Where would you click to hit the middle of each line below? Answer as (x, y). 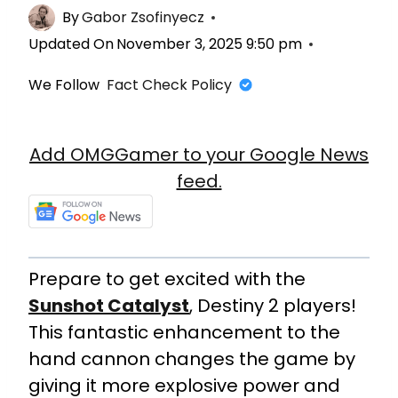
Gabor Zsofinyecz (143, 17)
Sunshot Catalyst (109, 306)
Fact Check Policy (169, 84)
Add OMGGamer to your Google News (199, 154)
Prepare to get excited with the (167, 279)
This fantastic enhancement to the (184, 332)
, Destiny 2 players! (273, 306)
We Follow (64, 84)
